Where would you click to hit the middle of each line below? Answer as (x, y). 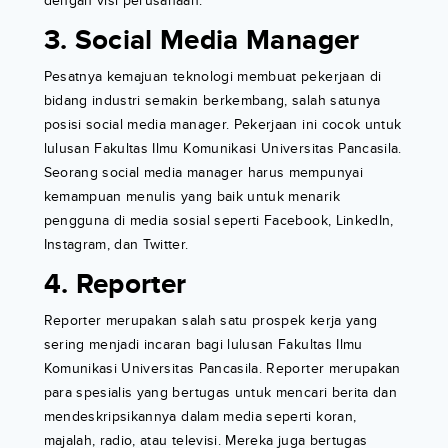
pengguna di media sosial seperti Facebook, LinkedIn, (218, 220)
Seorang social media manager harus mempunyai (203, 172)
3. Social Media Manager (201, 40)
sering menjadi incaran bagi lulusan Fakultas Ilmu (203, 344)
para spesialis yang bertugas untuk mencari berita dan (220, 392)
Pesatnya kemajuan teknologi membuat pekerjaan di (212, 76)
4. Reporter (115, 284)
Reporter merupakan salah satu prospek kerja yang (210, 320)
